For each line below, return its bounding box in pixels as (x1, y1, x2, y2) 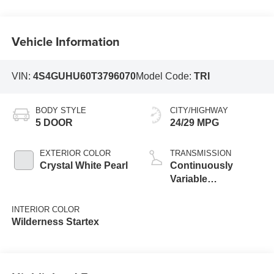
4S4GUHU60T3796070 (32, 71, 136, 82)
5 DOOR (35, 117, 73, 128)
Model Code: (135, 71, 194, 82)
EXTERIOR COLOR (39, 148, 111, 158)
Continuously (170, 160, 233, 171)
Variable (170, 173, 207, 184)
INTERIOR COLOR (11, 204, 80, 214)
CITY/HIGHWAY (170, 105, 228, 115)
